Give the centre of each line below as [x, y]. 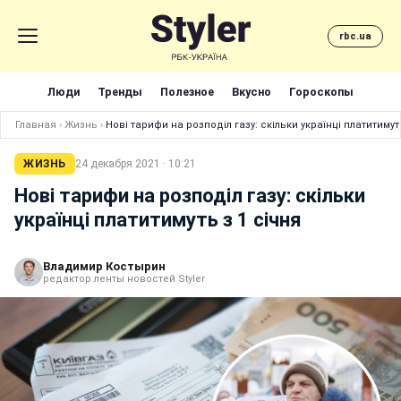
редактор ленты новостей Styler [124, 279]
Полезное [187, 91]
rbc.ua [355, 36]
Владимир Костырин [104, 266]
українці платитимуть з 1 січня [158, 220]
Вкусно [252, 91]
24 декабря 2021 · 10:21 [135, 164]
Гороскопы [321, 91]
